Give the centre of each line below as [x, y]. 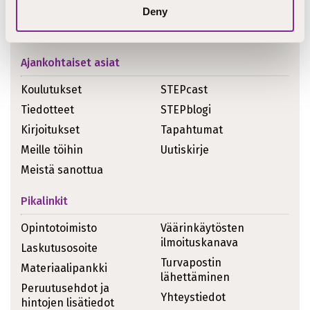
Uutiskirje [185, 150]
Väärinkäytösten [202, 228]
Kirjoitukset [50, 130]
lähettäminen [195, 277]
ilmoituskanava [199, 243]
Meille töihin [52, 150]
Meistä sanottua [62, 170]
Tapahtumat [192, 130]
